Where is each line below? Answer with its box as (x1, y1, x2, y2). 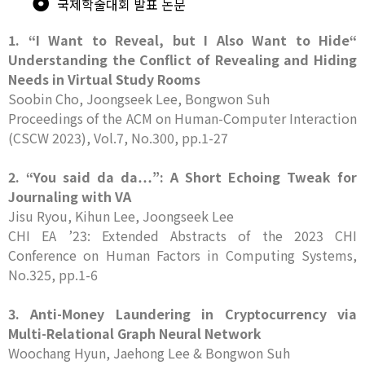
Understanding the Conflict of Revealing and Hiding (8, 50, 357, 69)
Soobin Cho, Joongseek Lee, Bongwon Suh (8, 89, 270, 108)
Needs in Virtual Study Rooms (8, 69, 200, 89)
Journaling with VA (8, 187, 131, 206)
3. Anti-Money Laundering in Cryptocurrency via (8, 304, 357, 323)
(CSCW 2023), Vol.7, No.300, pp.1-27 (8, 128, 228, 147)
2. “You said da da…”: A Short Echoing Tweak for (8, 167, 357, 187)
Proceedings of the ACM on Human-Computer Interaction (8, 108, 357, 128)
